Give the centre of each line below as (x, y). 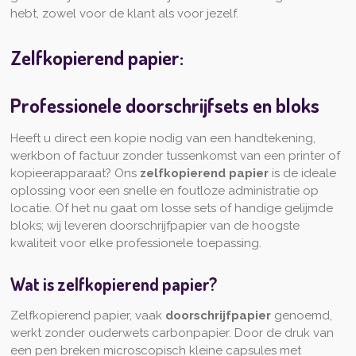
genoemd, (301, 315)
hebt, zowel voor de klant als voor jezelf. (124, 14)
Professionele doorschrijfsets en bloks (166, 106)
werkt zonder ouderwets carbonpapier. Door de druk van (172, 333)
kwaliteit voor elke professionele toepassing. (135, 244)
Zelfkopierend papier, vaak (87, 315)
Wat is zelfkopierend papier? (113, 284)
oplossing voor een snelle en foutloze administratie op (164, 191)
